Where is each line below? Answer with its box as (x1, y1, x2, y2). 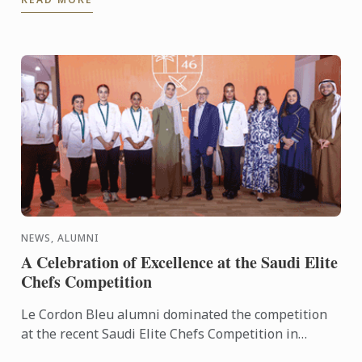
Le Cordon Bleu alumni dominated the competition (21, 305, 328, 323)
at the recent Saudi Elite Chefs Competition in (21, 324, 299, 343)
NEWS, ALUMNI (21, 230, 100, 245)
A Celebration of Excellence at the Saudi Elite (21, 250, 339, 274)
